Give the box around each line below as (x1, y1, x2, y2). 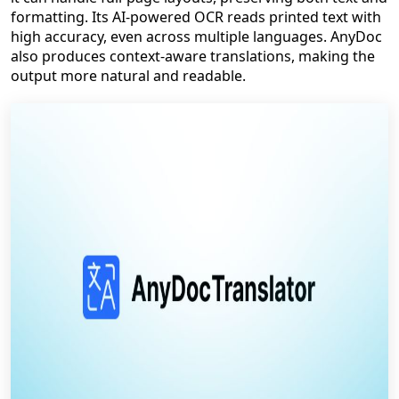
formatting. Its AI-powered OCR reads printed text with (11, 7, 381, 27)
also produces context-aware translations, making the (11, 46, 375, 66)
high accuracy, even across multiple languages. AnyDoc (11, 27, 382, 46)
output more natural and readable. (11, 66, 246, 85)
